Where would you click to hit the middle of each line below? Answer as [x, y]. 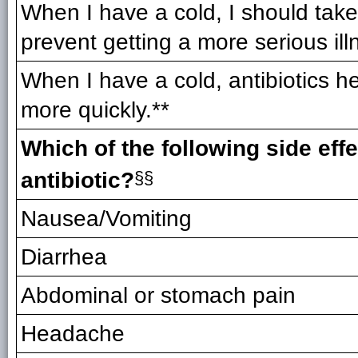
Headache [73, 333]
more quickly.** [95, 109]
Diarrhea [64, 257]
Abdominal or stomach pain [158, 295]
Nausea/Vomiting [106, 218]
